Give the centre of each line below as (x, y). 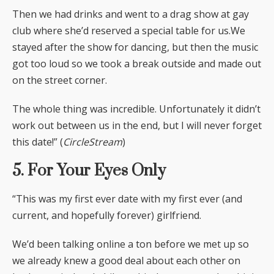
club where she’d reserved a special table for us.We (129, 30)
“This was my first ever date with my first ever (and (127, 199)
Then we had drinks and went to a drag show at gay (131, 14)
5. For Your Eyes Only (89, 171)
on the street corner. (60, 80)
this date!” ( (38, 142)
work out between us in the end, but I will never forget (137, 125)
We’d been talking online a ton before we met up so (131, 244)
